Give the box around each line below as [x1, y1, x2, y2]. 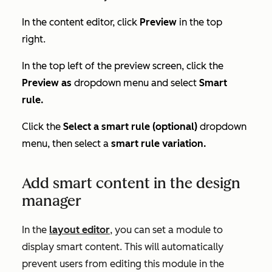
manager [22, 191, 81, 209]
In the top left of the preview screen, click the [22, 59, 223, 72]
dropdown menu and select [74, 76, 199, 89]
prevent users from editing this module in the [22, 257, 224, 270]
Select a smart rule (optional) [61, 120, 197, 132]
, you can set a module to [110, 223, 223, 236]
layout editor [49, 223, 110, 236]
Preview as [22, 76, 74, 89]
